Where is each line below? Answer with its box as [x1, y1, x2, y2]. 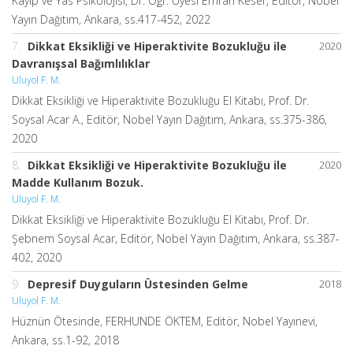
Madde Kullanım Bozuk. [12, 174, 143, 190]
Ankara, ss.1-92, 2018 [12, 332, 119, 347]
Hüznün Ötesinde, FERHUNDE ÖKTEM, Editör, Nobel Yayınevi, [12, 313, 318, 329]
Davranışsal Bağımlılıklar [12, 55, 150, 71]
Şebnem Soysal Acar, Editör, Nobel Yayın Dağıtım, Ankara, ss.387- [12, 230, 340, 246]
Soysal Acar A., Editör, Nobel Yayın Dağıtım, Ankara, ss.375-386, [12, 111, 327, 127]
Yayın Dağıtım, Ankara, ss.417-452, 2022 [12, 11, 210, 27]
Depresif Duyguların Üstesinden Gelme [28, 276, 248, 292]
